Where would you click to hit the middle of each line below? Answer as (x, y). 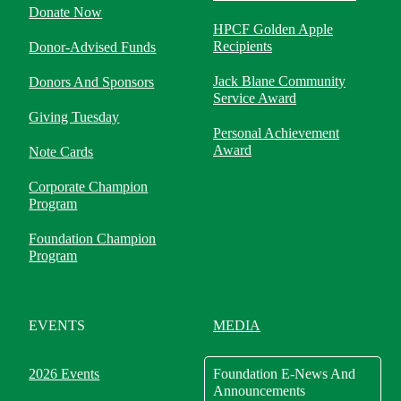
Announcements (260, 391)
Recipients (243, 46)
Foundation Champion (93, 239)
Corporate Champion (89, 187)
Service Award (255, 98)
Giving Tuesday (74, 117)
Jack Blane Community (280, 81)
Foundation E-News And (285, 374)
